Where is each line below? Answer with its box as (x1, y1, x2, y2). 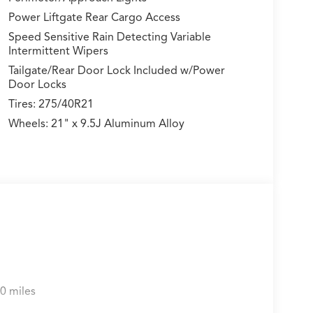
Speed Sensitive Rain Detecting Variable (8, 30, 211, 45)
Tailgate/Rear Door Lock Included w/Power (8, 64, 225, 78)
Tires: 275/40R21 (8, 97, 94, 112)
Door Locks (8, 78, 66, 92)
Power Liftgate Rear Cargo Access (8, 10, 180, 25)
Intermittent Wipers (8, 44, 108, 59)
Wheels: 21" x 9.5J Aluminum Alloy (8, 117, 184, 131)
